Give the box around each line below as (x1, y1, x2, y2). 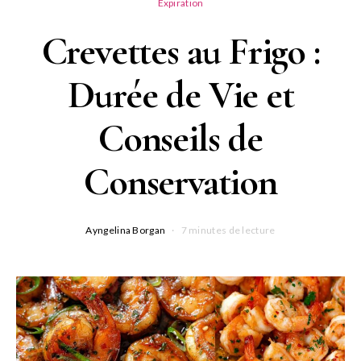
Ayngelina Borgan (85, 224, 166, 237)
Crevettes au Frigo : (41, 28, 320, 76)
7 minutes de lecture (180, 224, 276, 237)
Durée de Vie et (67, 72, 294, 119)
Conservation (84, 159, 277, 206)
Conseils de (98, 115, 263, 163)
